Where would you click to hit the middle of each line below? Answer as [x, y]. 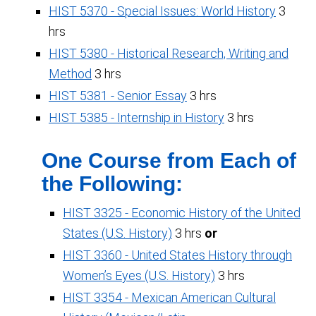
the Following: [112, 184]
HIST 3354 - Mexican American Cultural [169, 297]
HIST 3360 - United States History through [177, 255]
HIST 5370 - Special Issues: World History [162, 11]
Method [70, 74]
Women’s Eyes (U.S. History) [139, 275]
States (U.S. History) [117, 233]
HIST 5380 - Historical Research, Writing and [169, 53]
